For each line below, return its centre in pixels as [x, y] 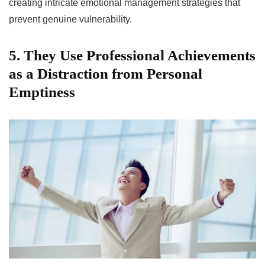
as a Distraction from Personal [106, 73]
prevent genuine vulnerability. [70, 19]
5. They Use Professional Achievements [132, 55]
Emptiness [42, 92]
